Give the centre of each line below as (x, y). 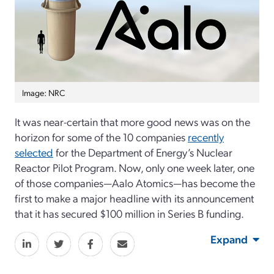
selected (34, 152)
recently (206, 137)
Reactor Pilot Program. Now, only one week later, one (135, 168)
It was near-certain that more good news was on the (132, 122)
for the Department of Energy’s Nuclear (143, 152)
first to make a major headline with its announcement (134, 198)
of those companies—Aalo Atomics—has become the (135, 183)
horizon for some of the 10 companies (101, 137)
